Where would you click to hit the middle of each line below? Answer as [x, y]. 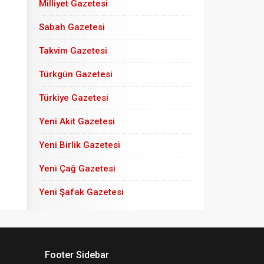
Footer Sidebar [77, 255]
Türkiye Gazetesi [74, 98]
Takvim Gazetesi [73, 51]
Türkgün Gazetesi [76, 74]
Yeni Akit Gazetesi [77, 121]
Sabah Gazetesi [72, 27]
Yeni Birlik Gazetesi [80, 145]
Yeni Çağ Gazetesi [77, 169]
